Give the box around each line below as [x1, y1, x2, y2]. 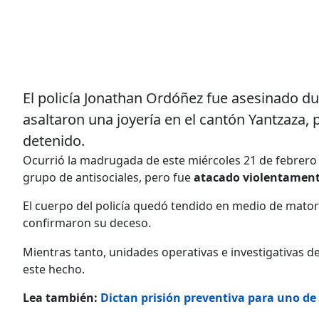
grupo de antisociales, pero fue [23, 169, 194, 185]
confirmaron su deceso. [23, 214, 151, 231]
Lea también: [23, 289, 100, 305]
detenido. [23, 130, 85, 150]
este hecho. [23, 261, 85, 277]
